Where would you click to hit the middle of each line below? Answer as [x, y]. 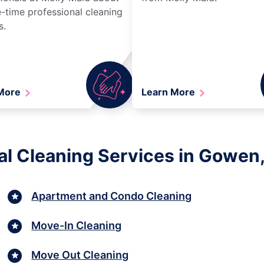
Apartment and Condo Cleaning [112, 196]
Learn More [169, 92]
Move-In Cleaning [77, 226]
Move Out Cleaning [80, 255]
